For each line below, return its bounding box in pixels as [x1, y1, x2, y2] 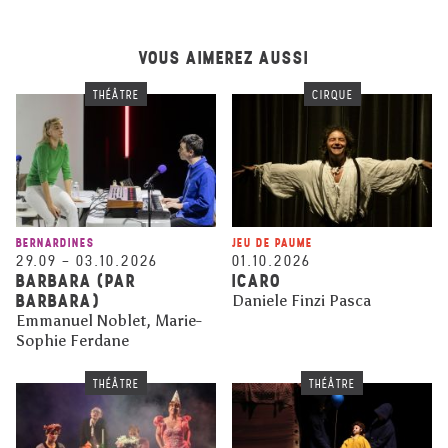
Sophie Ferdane [16, 331, 129, 351]
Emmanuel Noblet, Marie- [16, 311, 202, 331]
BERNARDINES [16, 235, 94, 251]
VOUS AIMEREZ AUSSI [139, 46, 309, 69]
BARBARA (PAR [16, 269, 136, 293]
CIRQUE [311, 88, 353, 102]
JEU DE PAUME [232, 235, 313, 251]
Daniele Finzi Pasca [232, 291, 371, 311]
